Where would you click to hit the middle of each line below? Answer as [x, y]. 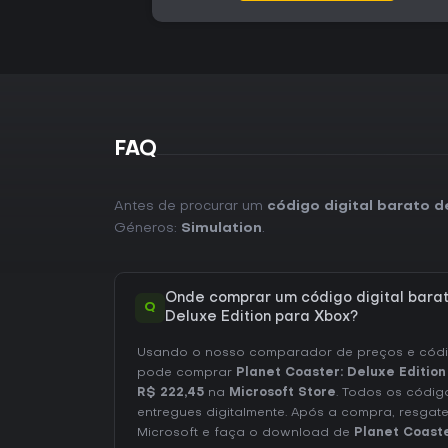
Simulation [221, 228]
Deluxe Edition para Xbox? [261, 317]
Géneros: [147, 228]
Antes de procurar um [190, 206]
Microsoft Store [282, 393]
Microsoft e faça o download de [245, 433]
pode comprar [186, 373]
